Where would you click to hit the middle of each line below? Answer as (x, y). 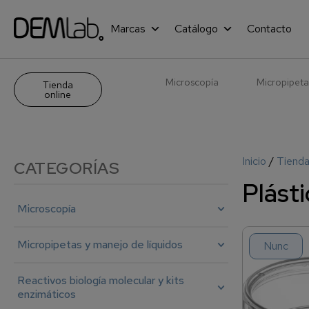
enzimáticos (47, 294)
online (58, 94)
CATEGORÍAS (67, 168)
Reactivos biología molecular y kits (101, 280)
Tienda (58, 85)
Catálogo (197, 29)
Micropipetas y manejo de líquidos (100, 245)
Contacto (270, 29)
